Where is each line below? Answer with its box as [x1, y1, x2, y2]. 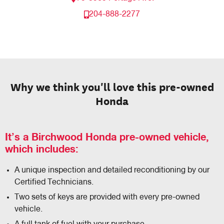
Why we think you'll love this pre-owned [10, 78, 214, 95]
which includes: [5, 144, 78, 155]
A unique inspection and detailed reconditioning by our [14, 166, 210, 175]
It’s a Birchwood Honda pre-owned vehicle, [5, 132, 209, 143]
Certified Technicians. [14, 178, 94, 187]
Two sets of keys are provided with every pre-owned [14, 193, 200, 202]
